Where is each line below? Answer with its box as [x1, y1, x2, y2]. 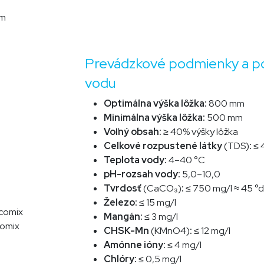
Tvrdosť [104, 182, 143, 195]
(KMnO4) [151, 225, 190, 237]
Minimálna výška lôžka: [104, 111, 207, 124]
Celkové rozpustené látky [104, 140, 224, 153]
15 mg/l [146, 196, 176, 209]
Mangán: [104, 210, 144, 223]
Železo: [104, 196, 139, 209]
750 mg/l [193, 182, 232, 195]
